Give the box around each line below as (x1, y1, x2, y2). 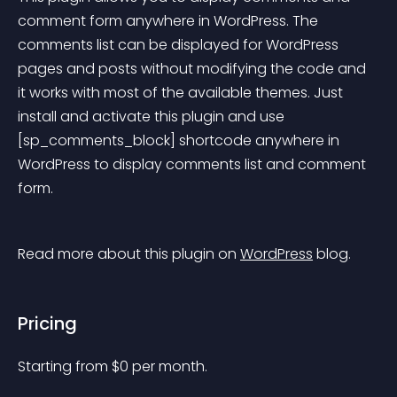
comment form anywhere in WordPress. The (18, 11, 322, 31)
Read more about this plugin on (18, 244, 240, 264)
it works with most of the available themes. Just (18, 82, 346, 103)
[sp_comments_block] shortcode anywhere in (18, 130, 343, 151)
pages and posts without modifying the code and (18, 58, 370, 79)
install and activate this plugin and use (18, 106, 288, 127)
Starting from (18, 356, 112, 377)
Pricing (18, 311, 77, 336)
